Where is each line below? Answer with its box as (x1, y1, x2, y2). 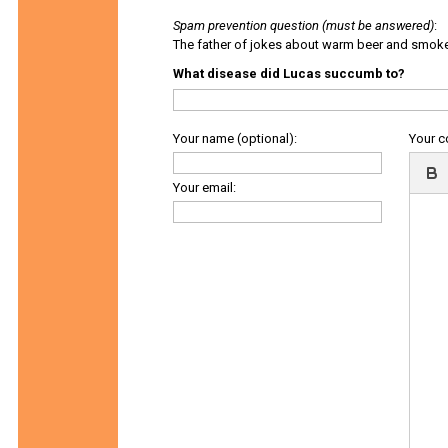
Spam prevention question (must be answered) (173, 18, 434, 33)
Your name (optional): (173, 131, 297, 146)
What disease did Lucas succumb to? (173, 66, 405, 81)
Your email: (173, 180, 236, 195)
